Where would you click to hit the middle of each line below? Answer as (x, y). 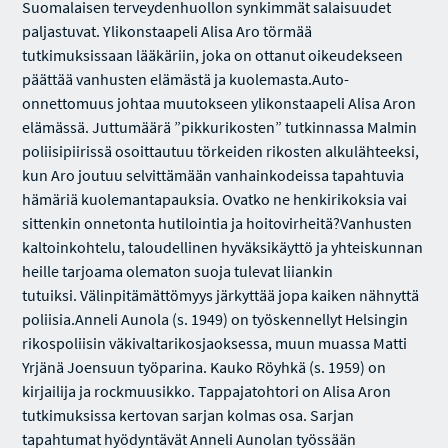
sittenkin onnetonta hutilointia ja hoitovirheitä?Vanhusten (217, 223)
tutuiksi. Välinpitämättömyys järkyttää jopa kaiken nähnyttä (221, 295)
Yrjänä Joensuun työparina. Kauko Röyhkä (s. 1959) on (204, 367)
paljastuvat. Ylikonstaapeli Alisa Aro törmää (167, 31)
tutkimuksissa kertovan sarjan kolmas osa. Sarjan (188, 415)
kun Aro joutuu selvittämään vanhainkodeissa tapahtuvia (213, 175)
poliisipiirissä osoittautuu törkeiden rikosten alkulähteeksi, (221, 151)
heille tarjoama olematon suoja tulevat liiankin (178, 271)
